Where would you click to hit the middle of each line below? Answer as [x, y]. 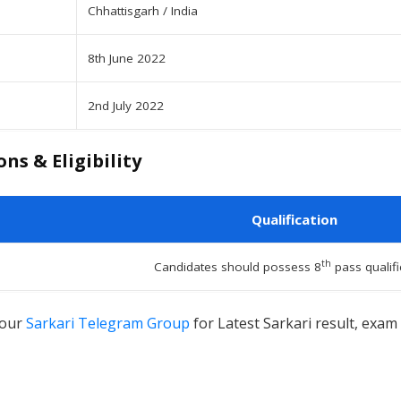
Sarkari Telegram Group [108, 324]
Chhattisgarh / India [143, 11]
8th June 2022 [127, 59]
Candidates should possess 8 [238, 267]
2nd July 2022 [126, 106]
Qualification [294, 220]
